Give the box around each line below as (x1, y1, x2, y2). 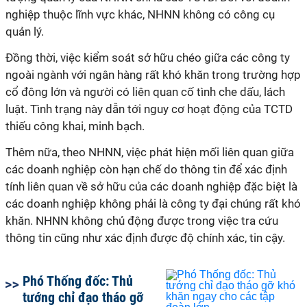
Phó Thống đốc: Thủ (23, 273, 133, 289)
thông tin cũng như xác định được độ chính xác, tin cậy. (5, 231, 285, 245)
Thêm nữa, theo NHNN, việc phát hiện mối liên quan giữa (5, 145, 294, 159)
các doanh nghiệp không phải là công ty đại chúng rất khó (5, 197, 301, 210)
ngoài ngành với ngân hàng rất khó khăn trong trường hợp (5, 68, 301, 82)
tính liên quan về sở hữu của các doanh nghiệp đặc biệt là (5, 180, 297, 193)
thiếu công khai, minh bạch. (5, 119, 147, 133)
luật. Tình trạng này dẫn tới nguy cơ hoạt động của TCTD (5, 102, 293, 116)
